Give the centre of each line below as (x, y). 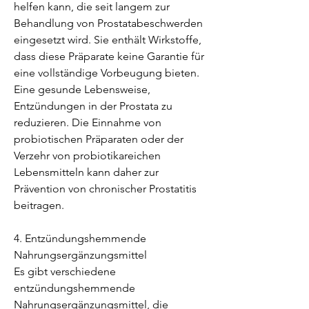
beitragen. (39, 205)
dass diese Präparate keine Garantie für (109, 56)
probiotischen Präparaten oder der (99, 139)
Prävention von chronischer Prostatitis (105, 188)
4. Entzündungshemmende (80, 238)
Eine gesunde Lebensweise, (82, 89)
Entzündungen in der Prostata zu (93, 106)
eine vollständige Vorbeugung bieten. (107, 72)
